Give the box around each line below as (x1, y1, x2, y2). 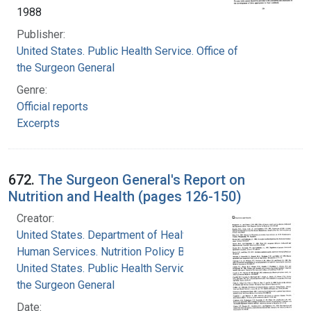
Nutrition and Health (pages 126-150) (8, 187, 242, 205)
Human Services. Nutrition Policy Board (17, 244, 206, 258)
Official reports (17, 99, 88, 113)
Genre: (17, 83, 47, 96)
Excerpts (17, 116, 60, 130)
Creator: (17, 211, 54, 225)
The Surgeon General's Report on (38, 171, 245, 188)
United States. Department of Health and (17, 228, 212, 242)
